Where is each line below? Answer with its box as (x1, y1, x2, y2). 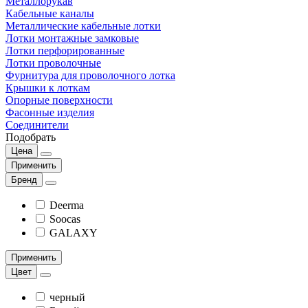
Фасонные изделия (5, 106, 94, 118)
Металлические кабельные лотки (5, 19, 161, 32)
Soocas (49, 212, 80, 225)
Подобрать (5, 131, 56, 143)
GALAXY (49, 226, 98, 239)
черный (49, 291, 85, 303)
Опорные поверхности (5, 93, 113, 106)
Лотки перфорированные (5, 44, 124, 56)
